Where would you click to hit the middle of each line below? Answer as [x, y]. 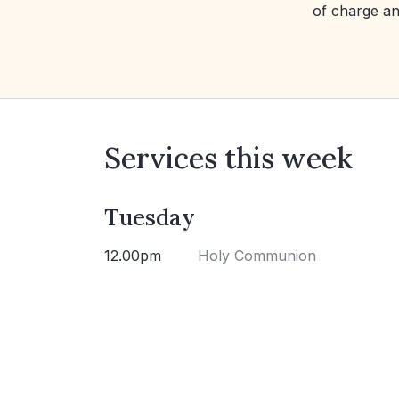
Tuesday [150, 217]
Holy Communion [257, 256]
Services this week [228, 159]
